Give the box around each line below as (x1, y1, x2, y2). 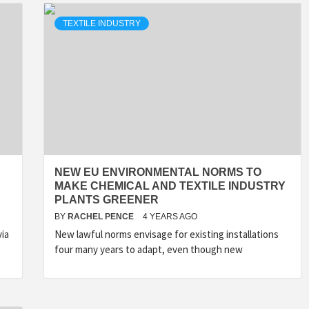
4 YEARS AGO (143, 212, 197, 221)
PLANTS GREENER (54, 194, 159, 206)
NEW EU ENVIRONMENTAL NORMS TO (54, 166, 261, 178)
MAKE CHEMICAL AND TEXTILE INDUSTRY (54, 180, 286, 192)
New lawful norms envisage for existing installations (54, 228, 279, 241)
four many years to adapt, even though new (54, 243, 243, 256)
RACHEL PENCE (68, 212, 136, 221)
